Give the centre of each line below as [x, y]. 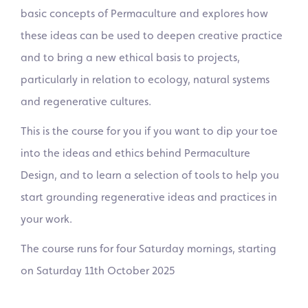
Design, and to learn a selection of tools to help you [150, 175]
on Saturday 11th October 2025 [98, 270]
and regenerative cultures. [86, 101]
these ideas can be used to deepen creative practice [152, 35]
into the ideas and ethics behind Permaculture [135, 153]
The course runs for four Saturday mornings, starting [148, 248]
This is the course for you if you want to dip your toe [149, 131]
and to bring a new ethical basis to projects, [130, 57]
